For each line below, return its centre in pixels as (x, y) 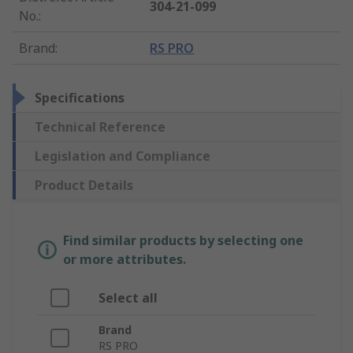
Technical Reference (100, 127)
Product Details (84, 186)
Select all (128, 298)
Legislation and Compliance (123, 156)
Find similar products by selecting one (183, 241)
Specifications (80, 98)
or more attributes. (124, 260)
